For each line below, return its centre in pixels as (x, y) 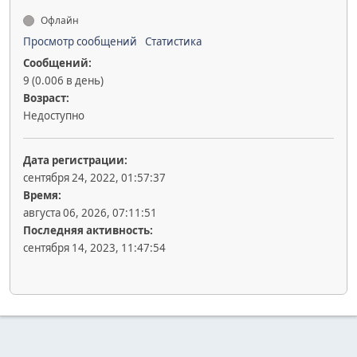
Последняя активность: (88, 230)
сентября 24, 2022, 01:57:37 (94, 177)
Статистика (173, 41)
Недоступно (54, 115)
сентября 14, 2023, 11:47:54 (94, 247)
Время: (42, 195)
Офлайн (59, 20)
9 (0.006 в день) (63, 80)
